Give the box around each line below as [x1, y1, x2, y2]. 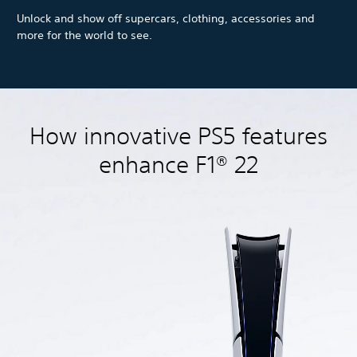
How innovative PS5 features [29, 122, 328, 151]
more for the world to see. [17, 28, 152, 43]
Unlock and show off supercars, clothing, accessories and [17, 11, 315, 26]
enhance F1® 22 [99, 151, 258, 179]
